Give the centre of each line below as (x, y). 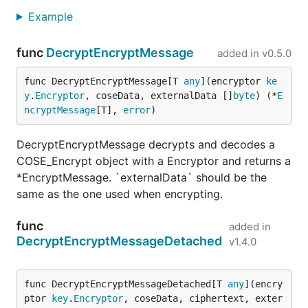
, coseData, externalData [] (159, 96)
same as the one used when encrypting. (120, 194)
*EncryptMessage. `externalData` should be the (142, 177)
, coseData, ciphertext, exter (203, 298)
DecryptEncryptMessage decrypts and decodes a (146, 144)
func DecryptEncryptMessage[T (104, 81)
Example (52, 16)
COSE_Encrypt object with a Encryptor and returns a (154, 161)
